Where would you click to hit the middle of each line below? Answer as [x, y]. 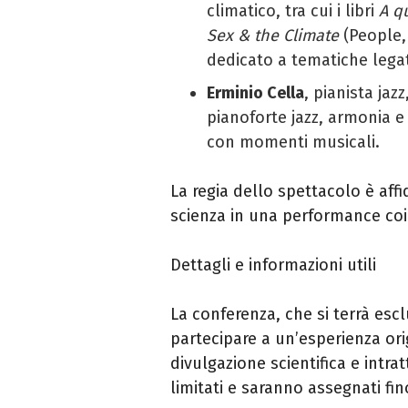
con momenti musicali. [293, 142]
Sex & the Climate [273, 35]
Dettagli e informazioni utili [273, 265]
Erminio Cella [255, 92]
